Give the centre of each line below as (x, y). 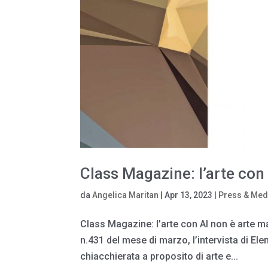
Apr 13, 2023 (189, 195)
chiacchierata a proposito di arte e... (159, 257)
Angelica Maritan (126, 195)
